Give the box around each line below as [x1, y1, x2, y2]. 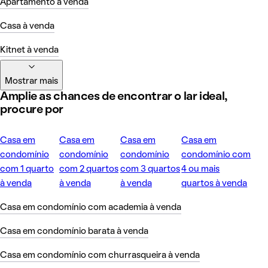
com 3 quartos [120, 165, 180, 173]
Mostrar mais [5, 77, 58, 86]
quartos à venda [181, 179, 248, 188]
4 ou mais [181, 165, 220, 173]
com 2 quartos [59, 165, 118, 173]
